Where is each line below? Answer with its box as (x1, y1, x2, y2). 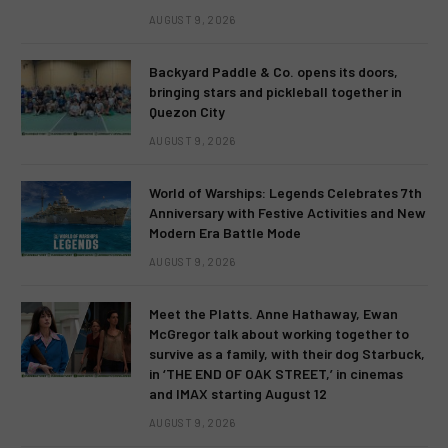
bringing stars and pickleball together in (149, 82, 402, 100)
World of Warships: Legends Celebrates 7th (149, 183, 422, 201)
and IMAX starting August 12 (149, 384, 327, 402)
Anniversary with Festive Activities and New (149, 203, 426, 221)
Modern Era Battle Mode (149, 223, 301, 241)
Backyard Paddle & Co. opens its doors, (149, 62, 398, 80)
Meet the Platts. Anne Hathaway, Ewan (149, 304, 398, 322)
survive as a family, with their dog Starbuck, (149, 344, 425, 362)
